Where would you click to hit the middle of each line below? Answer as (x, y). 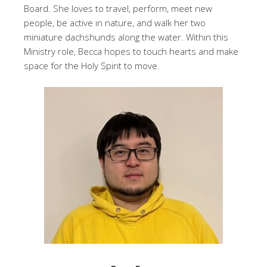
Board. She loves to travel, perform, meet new (118, 8)
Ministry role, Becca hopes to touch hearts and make (131, 51)
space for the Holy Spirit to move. (92, 66)
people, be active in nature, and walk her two (115, 23)
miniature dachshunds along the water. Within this (126, 37)
